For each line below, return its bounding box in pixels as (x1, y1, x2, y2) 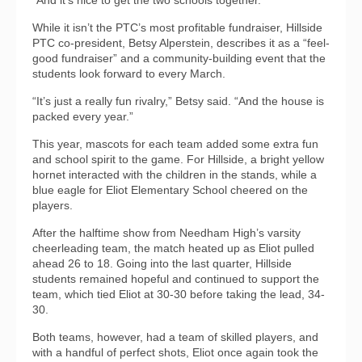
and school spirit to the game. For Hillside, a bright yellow (32, 153, 324, 166)
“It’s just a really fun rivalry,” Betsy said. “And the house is (32, 95, 324, 108)
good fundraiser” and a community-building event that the (32, 52, 326, 65)
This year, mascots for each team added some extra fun (32, 137, 318, 151)
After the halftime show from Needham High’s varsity (32, 226, 301, 240)
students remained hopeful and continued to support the (32, 272, 319, 286)
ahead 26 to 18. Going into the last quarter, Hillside (32, 257, 292, 271)
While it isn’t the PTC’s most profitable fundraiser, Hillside (32, 21, 322, 35)
